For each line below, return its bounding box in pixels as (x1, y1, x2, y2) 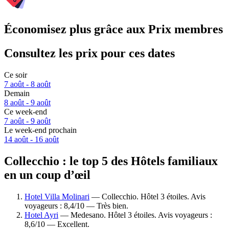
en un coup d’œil (4, 168, 90, 181)
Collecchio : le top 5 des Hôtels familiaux (4, 154, 218, 168)
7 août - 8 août (4, 80, 51, 89)
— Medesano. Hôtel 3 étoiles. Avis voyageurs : (58, 210, 212, 219)
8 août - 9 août (4, 98, 51, 107)
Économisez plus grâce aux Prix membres (4, 22, 223, 36)
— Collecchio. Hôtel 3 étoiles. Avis (89, 192, 205, 201)
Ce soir (4, 71, 27, 80)
